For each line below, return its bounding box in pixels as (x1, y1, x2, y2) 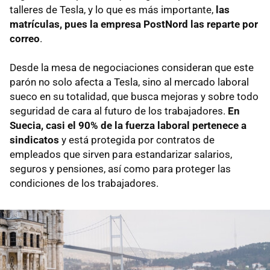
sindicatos (10, 133, 59, 146)
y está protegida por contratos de (59, 133, 215, 146)
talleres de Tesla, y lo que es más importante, (10, 3, 216, 16)
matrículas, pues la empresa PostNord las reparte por (10, 17, 258, 30)
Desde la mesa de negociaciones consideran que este (10, 61, 254, 74)
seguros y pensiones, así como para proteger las (10, 162, 231, 175)
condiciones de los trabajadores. (10, 177, 159, 189)
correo (10, 32, 40, 45)
